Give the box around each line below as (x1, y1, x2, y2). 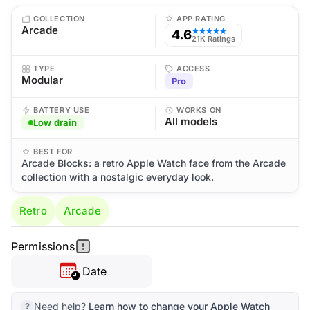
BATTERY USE (33, 105, 90, 115)
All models (165, 115, 217, 128)
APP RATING (176, 14, 226, 24)
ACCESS (176, 64, 210, 73)
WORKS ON (176, 105, 221, 115)
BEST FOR (33, 147, 73, 156)
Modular (21, 73, 63, 86)
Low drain (33, 117, 77, 128)
